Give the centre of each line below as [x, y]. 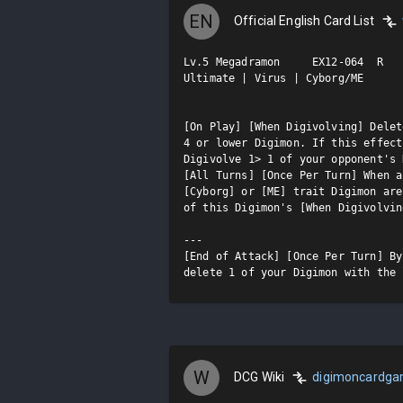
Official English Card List [304, 20]
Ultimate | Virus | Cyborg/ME [274, 78]
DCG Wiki [260, 376]
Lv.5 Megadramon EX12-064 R [283, 62]
